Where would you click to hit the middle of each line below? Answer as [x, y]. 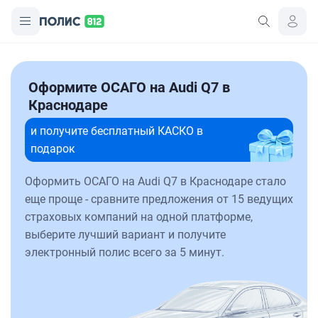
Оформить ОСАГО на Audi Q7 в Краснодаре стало [155, 181]
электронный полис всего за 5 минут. [125, 252]
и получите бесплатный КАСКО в [117, 131]
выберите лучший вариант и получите [125, 235]
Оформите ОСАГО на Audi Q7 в [129, 87]
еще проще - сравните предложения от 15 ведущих [159, 199]
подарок [53, 149]
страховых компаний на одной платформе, [139, 217]
